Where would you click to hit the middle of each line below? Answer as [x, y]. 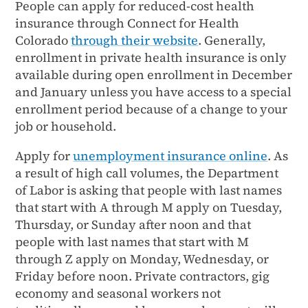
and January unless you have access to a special [154, 91]
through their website [135, 40]
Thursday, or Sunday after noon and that [133, 224]
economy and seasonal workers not [118, 293]
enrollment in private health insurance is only [151, 57]
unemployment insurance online [170, 155]
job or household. [66, 126]
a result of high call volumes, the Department [147, 173]
